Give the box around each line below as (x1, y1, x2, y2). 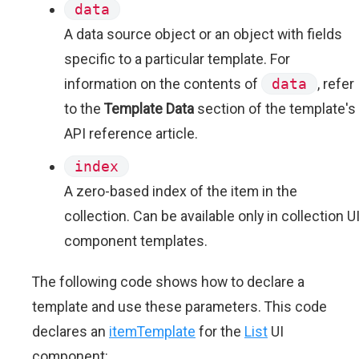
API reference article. (64, 125, 198, 142)
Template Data (104, 100, 194, 117)
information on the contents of (64, 75, 261, 92)
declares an (32, 323, 109, 340)
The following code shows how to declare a (32, 273, 305, 290)
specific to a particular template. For (64, 50, 290, 67)
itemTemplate (109, 323, 196, 340)
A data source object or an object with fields (64, 26, 342, 42)
